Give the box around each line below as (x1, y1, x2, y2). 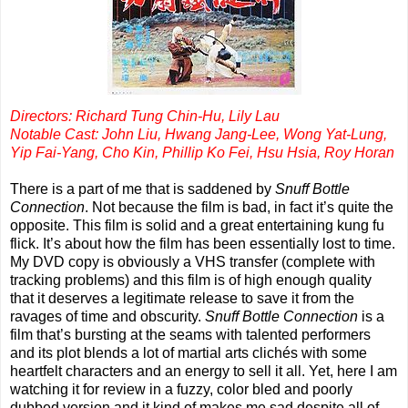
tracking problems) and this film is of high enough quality (10, 271, 372, 288)
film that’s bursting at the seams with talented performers (10, 326, 371, 342)
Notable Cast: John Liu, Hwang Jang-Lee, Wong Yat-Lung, (10, 126, 387, 142)
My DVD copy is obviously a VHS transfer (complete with (10, 253, 375, 270)
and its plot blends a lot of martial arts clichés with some (10, 344, 367, 361)
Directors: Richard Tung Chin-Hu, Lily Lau (10, 107, 280, 124)
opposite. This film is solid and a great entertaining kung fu (10, 217, 384, 233)
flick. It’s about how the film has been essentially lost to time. (10, 235, 395, 251)
